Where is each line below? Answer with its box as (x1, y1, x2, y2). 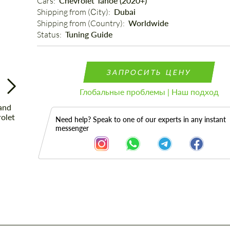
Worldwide (128, 18, 168, 28)
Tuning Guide (65, 29, 112, 39)
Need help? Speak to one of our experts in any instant (55, 115, 226, 124)
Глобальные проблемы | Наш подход (79, 87, 219, 97)
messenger (55, 124, 89, 132)
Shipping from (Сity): (36, 7, 112, 17)
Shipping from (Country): (36, 18, 126, 28)
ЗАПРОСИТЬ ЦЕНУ (106, 68, 193, 76)
